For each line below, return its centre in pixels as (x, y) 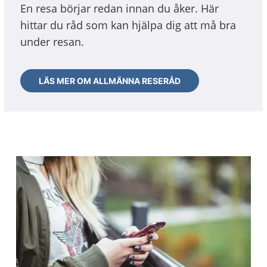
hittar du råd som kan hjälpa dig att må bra (128, 25)
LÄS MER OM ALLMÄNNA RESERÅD (110, 81)
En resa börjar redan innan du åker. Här (119, 8)
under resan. (52, 42)
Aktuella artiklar (62, 176)
